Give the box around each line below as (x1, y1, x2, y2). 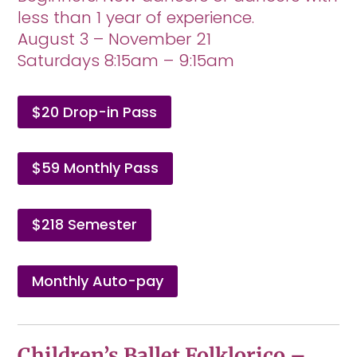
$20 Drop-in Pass (32, 101, 158, 122)
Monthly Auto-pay (32, 270, 164, 291)
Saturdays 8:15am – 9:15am (18, 49, 235, 73)
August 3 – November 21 (18, 28, 212, 51)
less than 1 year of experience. (18, 6, 255, 29)
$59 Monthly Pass (32, 158, 159, 178)
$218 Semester (32, 214, 138, 235)
